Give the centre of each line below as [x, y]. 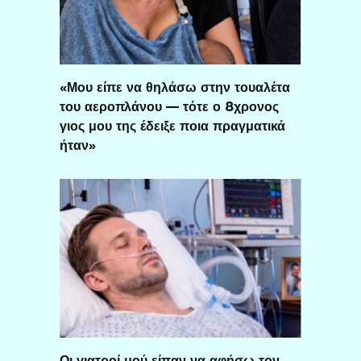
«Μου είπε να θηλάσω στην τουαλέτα [175, 87]
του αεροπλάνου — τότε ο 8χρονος [169, 106]
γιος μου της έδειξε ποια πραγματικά [172, 126]
